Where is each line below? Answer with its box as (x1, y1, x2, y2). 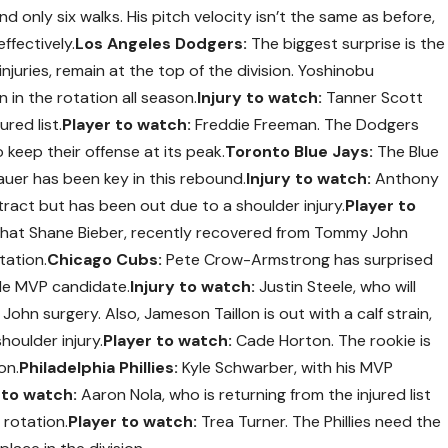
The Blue (373, 140, 440, 162)
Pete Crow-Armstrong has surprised (162, 248, 434, 270)
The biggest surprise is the (247, 32, 446, 54)
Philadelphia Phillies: (19, 356, 179, 378)
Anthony (371, 167, 440, 189)
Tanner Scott (322, 86, 424, 108)
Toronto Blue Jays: (225, 140, 374, 162)
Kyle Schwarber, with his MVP (178, 356, 394, 378)
